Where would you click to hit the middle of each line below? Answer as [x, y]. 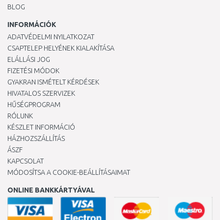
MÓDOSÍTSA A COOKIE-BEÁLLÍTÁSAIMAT [69, 172]
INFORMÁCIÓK [32, 25]
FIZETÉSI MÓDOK [33, 71]
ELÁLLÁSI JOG [29, 59]
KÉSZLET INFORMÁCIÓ [41, 127]
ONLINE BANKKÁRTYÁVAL [51, 190]
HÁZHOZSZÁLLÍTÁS [36, 138]
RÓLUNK [20, 116]
